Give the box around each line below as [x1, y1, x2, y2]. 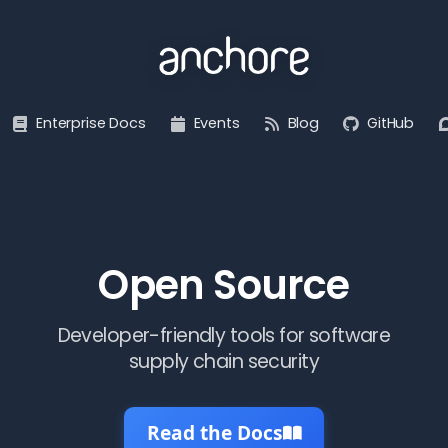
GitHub [367, 113, 415, 133]
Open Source [98, 257, 350, 313]
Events [193, 113, 240, 133]
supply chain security [129, 348, 319, 375]
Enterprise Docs [36, 113, 146, 133]
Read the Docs [147, 419, 283, 446]
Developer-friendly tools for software [57, 322, 391, 349]
